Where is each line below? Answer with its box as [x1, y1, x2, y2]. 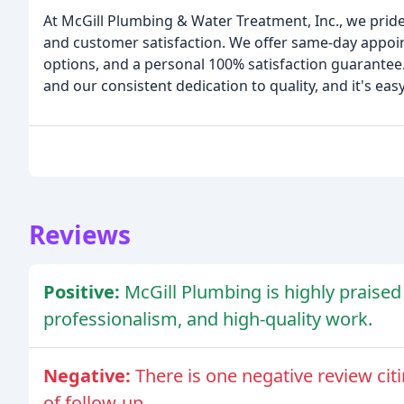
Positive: [43, 280, 124, 305]
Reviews [29, 217, 131, 252]
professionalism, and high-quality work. [43, 307, 372, 332]
